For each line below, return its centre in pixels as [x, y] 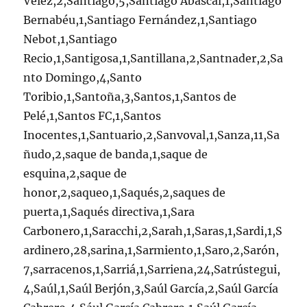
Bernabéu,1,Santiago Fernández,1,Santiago [140, 20]
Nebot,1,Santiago [71, 39]
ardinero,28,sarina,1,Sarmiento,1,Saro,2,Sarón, [151, 250]
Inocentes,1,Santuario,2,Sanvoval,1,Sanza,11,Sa [152, 135]
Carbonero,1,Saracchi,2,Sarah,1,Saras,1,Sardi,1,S [153, 231]
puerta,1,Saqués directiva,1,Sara [109, 211]
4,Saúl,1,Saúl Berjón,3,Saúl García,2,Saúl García [151, 288]
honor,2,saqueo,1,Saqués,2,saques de [125, 192]
